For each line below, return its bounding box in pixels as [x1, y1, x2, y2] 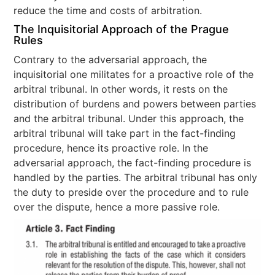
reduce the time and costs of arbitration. [14, 4, 203, 17]
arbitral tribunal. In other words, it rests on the [14, 83, 228, 95]
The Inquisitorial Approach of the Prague [14, 23, 230, 36]
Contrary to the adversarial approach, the [14, 53, 207, 66]
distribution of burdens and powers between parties [14, 98, 257, 110]
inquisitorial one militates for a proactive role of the [14, 68, 254, 80]
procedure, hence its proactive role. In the [14, 142, 209, 154]
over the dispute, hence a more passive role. [14, 201, 220, 213]
